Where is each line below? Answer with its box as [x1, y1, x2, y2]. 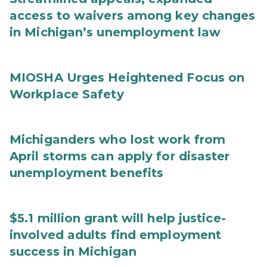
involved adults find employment [10, 228, 222, 242]
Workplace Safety [10, 87, 124, 101]
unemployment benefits [10, 166, 164, 180]
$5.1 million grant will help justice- [10, 211, 226, 225]
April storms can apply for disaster [10, 149, 230, 163]
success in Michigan [10, 244, 136, 259]
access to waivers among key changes [10, 8, 256, 23]
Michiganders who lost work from [10, 132, 226, 147]
